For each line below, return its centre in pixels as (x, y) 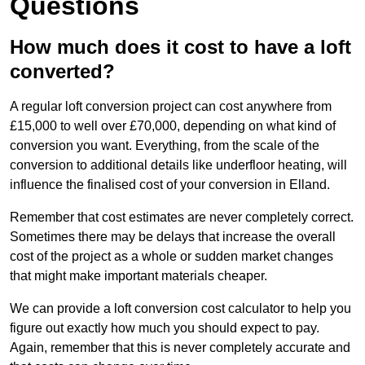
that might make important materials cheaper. (139, 276)
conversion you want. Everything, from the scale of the (165, 146)
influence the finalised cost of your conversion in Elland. (170, 185)
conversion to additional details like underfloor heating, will (178, 165)
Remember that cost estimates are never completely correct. (182, 218)
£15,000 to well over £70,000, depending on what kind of (173, 126)
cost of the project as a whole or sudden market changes (172, 257)
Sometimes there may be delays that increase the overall (173, 237)
